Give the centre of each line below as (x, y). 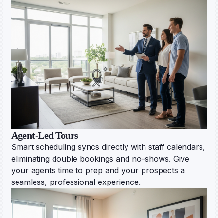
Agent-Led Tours (45, 136)
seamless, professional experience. (76, 182)
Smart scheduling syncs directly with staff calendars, (108, 147)
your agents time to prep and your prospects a (98, 171)
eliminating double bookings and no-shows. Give (100, 159)
